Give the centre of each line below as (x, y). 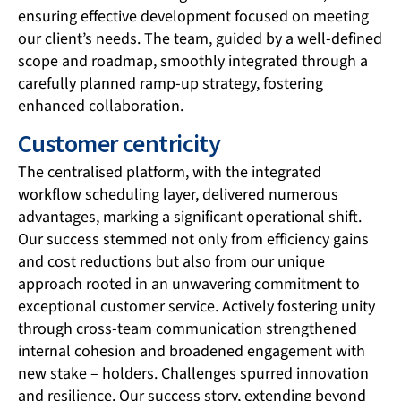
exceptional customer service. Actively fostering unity (196, 306)
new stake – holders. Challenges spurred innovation (193, 373)
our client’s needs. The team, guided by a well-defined (200, 39)
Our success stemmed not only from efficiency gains (193, 239)
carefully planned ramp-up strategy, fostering (171, 84)
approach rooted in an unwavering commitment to (189, 284)
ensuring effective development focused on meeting (193, 17)
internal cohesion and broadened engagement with (192, 351)
